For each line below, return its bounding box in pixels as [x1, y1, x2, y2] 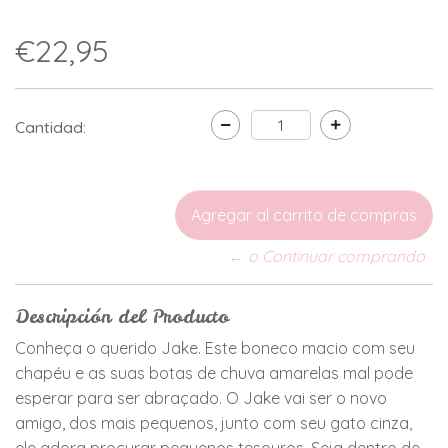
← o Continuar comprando [228, 246, 425, 267]
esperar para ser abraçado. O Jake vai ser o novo [15, 388, 387, 409]
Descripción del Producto [15, 304, 229, 330]
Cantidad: [15, 117, 86, 138]
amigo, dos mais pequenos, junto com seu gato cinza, [15, 413, 412, 434]
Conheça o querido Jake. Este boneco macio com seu [15, 338, 415, 359]
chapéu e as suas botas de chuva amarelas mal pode [15, 363, 413, 384]
